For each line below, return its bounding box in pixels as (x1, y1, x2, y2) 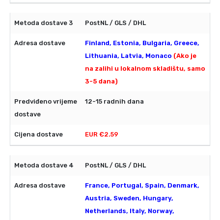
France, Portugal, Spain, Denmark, (85, 182, 199, 190)
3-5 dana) (85, 78, 118, 85)
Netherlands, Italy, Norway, (85, 207, 174, 215)
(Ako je (173, 52, 196, 60)
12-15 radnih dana (85, 98, 144, 106)
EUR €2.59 (85, 131, 118, 138)
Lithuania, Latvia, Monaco (85, 52, 173, 60)
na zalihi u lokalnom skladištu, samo (85, 65, 205, 73)
